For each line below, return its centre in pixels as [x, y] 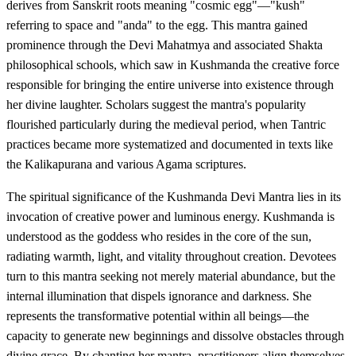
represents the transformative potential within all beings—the [158, 315]
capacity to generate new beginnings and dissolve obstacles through [175, 335]
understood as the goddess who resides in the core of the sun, [159, 236]
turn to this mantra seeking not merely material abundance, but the [171, 276]
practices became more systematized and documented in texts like [170, 144]
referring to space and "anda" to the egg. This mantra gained [157, 25]
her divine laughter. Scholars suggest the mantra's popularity [156, 104]
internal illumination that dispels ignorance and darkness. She [159, 296]
